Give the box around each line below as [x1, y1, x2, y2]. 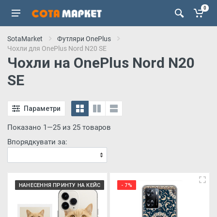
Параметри [24, 104, 61, 112]
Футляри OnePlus [57, 35, 111, 43]
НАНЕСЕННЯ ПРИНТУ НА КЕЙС [19, 182, 101, 188]
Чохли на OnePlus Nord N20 [7, 54, 195, 71]
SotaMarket [7, 35, 43, 43]
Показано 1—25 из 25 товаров [7, 123, 111, 132]
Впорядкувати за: [7, 138, 67, 146]
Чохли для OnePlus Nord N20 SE [7, 45, 107, 52]
